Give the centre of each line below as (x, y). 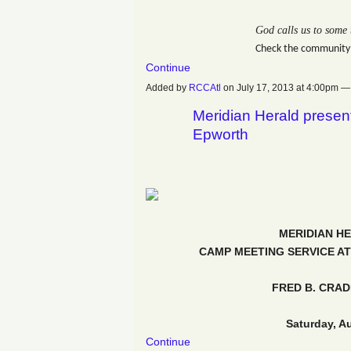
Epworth (221, 135)
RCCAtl (205, 88)
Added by (167, 88)
